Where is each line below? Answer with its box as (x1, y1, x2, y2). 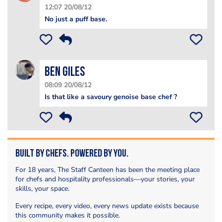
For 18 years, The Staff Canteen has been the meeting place (15, 165, 200, 174)
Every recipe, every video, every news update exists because (15, 201, 199, 211)
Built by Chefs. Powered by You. (15, 148, 128, 159)
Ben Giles (45, 65, 85, 79)
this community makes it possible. (15, 210, 120, 220)
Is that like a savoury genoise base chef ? (45, 92, 177, 102)
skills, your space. (15, 183, 69, 193)
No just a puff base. (45, 14, 107, 24)
